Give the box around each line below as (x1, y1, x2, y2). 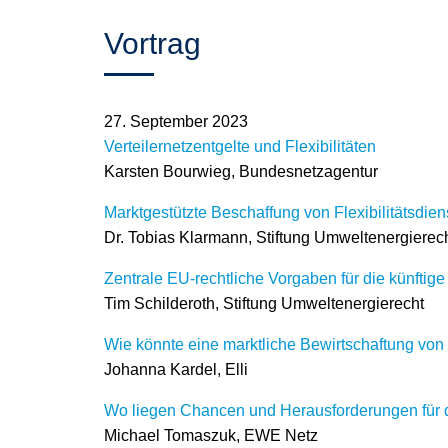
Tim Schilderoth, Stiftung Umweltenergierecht (104, 295, 424, 312)
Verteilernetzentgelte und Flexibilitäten (104, 138, 376, 155)
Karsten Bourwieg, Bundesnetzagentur (104, 163, 378, 180)
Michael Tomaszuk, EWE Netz (104, 427, 318, 444)
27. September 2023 (104, 113, 248, 130)
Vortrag (104, 27, 201, 60)
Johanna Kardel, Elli (104, 361, 248, 378)
